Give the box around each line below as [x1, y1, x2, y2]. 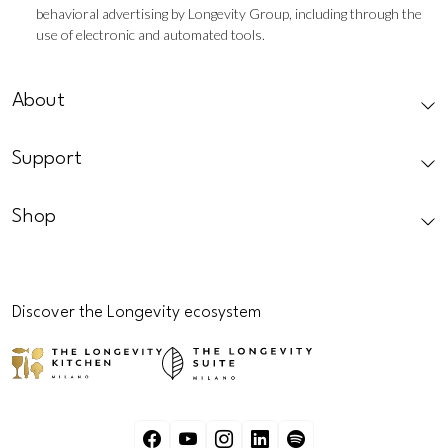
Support [12, 148, 82, 169]
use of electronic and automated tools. [36, 25, 265, 43]
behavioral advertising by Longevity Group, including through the [36, 4, 422, 22]
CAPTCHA [11, 64, 87, 84]
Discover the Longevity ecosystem [12, 303, 261, 321]
